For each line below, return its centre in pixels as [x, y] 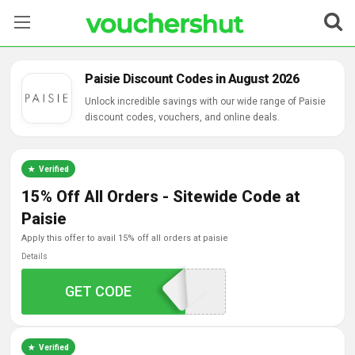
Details [34, 256]
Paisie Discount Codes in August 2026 [192, 79]
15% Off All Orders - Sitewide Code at [161, 197]
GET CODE [99, 291]
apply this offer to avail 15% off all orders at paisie [128, 238]
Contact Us [44, 177]
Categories [45, 101]
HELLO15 [119, 291]
